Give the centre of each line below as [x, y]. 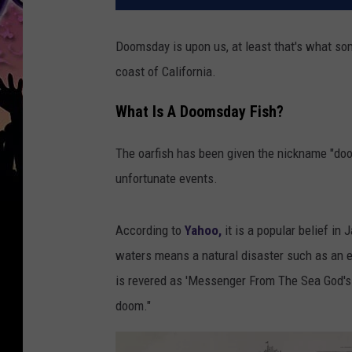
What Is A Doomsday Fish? [200, 112]
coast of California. [166, 72]
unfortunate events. [167, 178]
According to [150, 230]
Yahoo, [203, 230]
